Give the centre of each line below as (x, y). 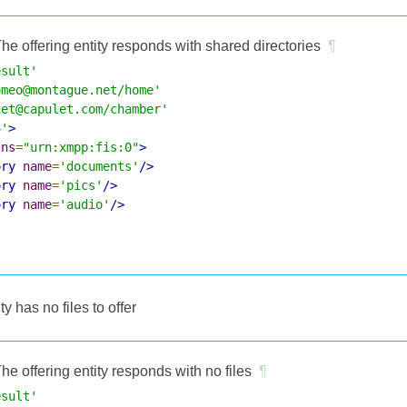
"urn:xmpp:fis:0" (81, 147)
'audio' (84, 204)
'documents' (99, 166)
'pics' (81, 185)
